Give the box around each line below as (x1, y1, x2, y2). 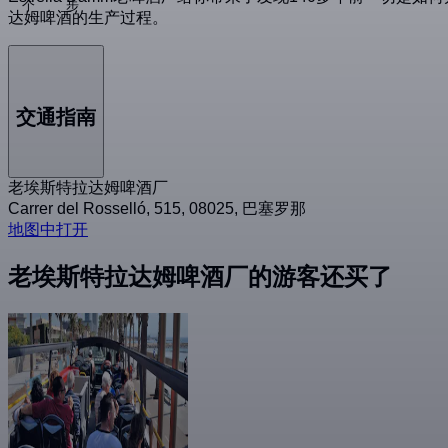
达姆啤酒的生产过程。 (8, 8, 168, 26)
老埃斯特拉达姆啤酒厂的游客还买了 (8, 262, 392, 290)
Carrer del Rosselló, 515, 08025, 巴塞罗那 (8, 199, 306, 217)
